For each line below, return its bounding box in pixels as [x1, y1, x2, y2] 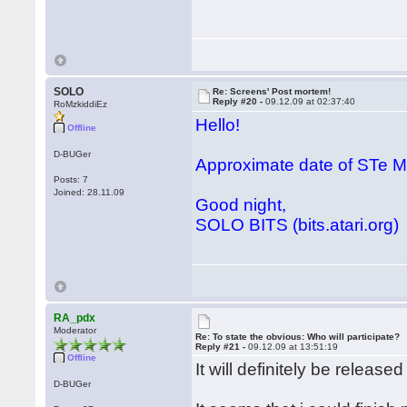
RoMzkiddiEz [54, 99, 108, 109]
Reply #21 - [195, 342, 249, 352]
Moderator [54, 325, 97, 335]
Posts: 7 [54, 174, 89, 184]
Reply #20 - [213, 96, 266, 106]
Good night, [195, 195, 287, 214]
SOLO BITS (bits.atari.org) [195, 215, 400, 234]
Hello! [195, 115, 241, 134]
